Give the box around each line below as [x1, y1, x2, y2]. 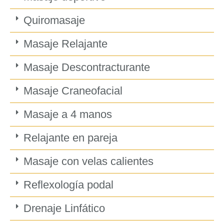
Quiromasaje [23, 14, 85, 27]
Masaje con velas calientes [23, 155, 153, 168]
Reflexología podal [23, 178, 113, 191]
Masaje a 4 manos [23, 108, 112, 121]
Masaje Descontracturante [23, 61, 150, 74]
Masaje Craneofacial [23, 84, 122, 97]
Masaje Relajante [23, 37, 107, 50]
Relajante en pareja [23, 131, 117, 144]
